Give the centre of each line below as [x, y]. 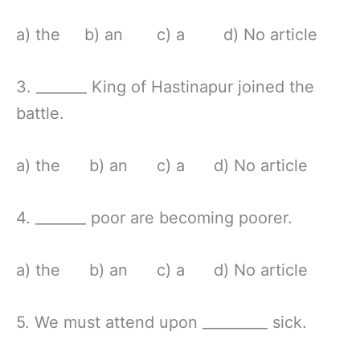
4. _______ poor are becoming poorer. [154, 217]
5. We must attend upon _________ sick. [162, 322]
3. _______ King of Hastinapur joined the [165, 86]
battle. [40, 113]
